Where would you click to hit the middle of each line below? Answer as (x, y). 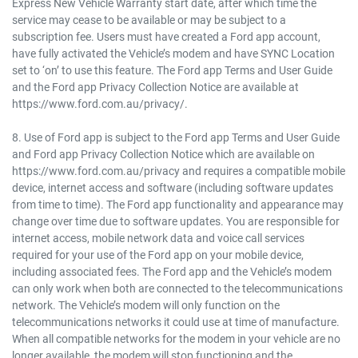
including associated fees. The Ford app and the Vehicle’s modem (172, 271)
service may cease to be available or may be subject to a (149, 20)
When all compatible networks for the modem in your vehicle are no (176, 338)
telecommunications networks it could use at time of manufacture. (176, 322)
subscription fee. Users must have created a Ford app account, (166, 36)
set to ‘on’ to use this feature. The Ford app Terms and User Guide (172, 70)
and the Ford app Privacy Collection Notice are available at (155, 87)
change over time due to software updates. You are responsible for (176, 221)
